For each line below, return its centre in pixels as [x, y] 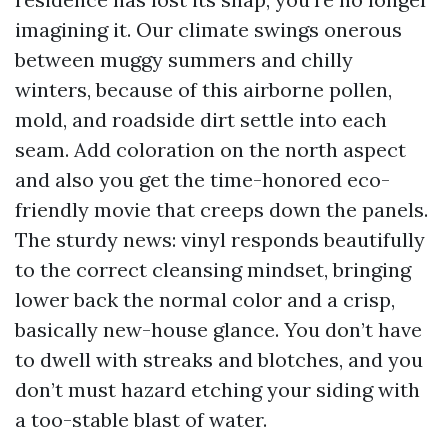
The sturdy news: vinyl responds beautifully [220, 239]
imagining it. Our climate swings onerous [208, 29]
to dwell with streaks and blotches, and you [219, 359]
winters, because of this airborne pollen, [203, 89]
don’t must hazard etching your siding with [217, 389]
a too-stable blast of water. [141, 419]
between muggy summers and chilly [184, 59]
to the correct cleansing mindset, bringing [213, 269]
